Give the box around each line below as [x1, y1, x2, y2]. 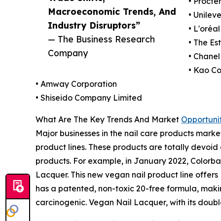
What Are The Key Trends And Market [36, 114, 181, 125]
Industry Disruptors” [48, 20, 140, 31]
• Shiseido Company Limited [36, 93, 142, 103]
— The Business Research [48, 34, 155, 45]
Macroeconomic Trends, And [48, 6, 176, 17]
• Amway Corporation [36, 79, 117, 89]
